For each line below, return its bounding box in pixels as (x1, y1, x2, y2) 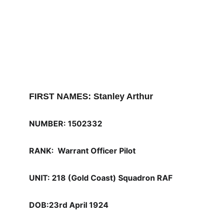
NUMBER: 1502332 (29, 119, 102, 128)
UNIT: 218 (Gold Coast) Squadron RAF (29, 173, 174, 183)
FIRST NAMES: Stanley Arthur (29, 92, 153, 101)
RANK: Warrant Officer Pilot (29, 146, 136, 155)
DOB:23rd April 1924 (29, 200, 108, 210)
